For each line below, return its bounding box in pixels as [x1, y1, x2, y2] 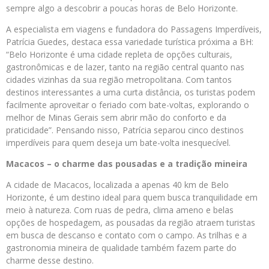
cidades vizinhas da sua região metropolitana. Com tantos [6, 74, 232, 86]
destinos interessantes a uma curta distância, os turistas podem [6, 86, 255, 98]
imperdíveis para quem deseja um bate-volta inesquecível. [6, 137, 231, 149]
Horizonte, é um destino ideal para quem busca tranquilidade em [6, 192, 258, 204]
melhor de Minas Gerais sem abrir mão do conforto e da [6, 112, 226, 124]
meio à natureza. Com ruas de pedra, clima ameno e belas [6, 204, 234, 216]
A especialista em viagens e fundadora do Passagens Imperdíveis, [6, 23, 262, 35]
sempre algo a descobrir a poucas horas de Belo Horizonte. [6, 2, 238, 14]
